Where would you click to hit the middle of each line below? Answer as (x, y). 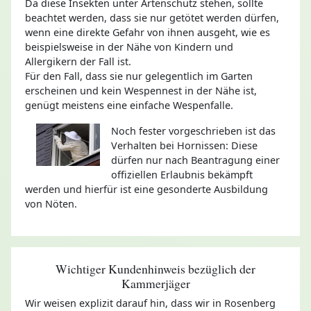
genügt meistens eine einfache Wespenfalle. (129, 105)
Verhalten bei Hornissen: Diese (185, 145)
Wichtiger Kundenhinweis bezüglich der (155, 268)
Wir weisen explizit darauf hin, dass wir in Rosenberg (150, 303)
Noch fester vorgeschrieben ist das (194, 131)
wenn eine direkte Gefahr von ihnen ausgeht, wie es (148, 32)
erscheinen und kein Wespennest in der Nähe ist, (141, 90)
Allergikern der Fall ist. (78, 61)
